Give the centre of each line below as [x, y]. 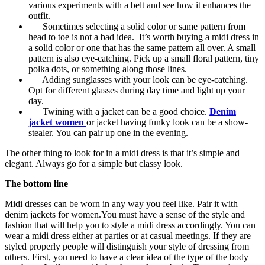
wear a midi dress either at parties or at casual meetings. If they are [128, 235]
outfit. [39, 15]
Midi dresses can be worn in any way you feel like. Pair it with [121, 203]
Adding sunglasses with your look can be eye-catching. [138, 79]
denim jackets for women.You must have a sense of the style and [125, 214]
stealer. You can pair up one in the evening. [108, 132]
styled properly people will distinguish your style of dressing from [127, 246]
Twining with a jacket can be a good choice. [119, 111]
